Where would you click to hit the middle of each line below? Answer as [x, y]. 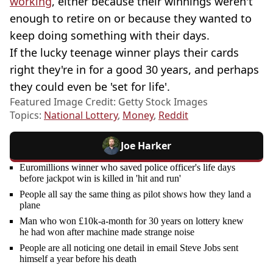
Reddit [173, 115]
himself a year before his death [78, 258]
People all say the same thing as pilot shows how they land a [135, 194]
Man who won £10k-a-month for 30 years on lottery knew [132, 221]
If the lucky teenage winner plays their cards [124, 52]
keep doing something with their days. [110, 35]
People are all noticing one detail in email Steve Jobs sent [129, 247]
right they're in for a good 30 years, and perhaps [134, 69]
